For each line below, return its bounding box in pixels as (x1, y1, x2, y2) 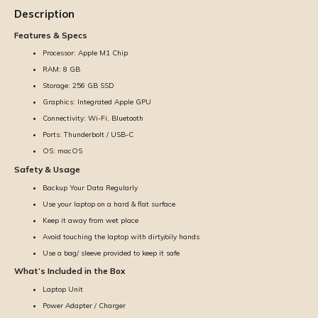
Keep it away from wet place (43, 215, 138, 225)
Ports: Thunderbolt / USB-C (43, 130, 133, 140)
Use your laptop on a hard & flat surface (43, 199, 175, 209)
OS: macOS (43, 146, 82, 156)
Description (14, 7, 75, 21)
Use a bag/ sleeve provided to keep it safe (43, 248, 180, 258)
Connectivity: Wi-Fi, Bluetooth (43, 114, 143, 124)
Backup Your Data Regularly (43, 182, 138, 192)
